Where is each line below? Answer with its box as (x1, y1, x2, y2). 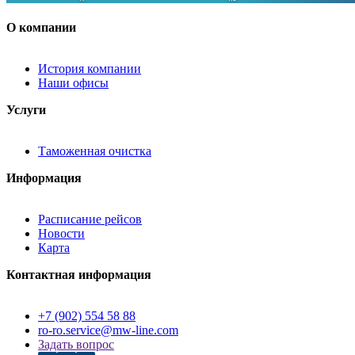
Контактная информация (6, 268, 151, 282)
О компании (6, 21, 76, 35)
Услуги (6, 103, 46, 117)
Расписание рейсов (38, 212, 142, 227)
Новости (38, 227, 85, 241)
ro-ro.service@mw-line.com (38, 323, 178, 338)
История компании (38, 62, 141, 76)
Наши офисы (38, 76, 109, 90)
